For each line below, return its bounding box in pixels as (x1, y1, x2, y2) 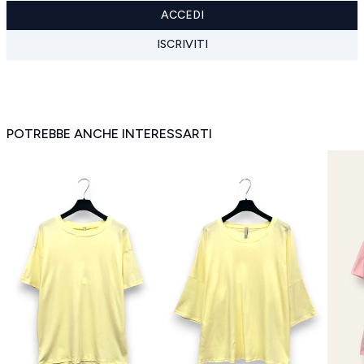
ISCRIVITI (156, 37, 208, 51)
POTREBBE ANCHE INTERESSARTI (6, 126, 212, 141)
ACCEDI (160, 8, 204, 22)
